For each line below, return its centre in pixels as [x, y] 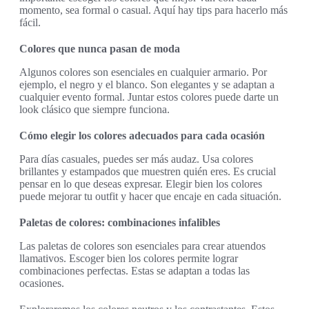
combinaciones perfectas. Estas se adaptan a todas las [134, 271]
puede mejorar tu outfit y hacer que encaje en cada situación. [150, 197]
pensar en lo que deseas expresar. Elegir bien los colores [141, 184]
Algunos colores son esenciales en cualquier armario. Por [143, 72]
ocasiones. [42, 283]
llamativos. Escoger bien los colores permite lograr [129, 259]
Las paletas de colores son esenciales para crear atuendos [142, 246]
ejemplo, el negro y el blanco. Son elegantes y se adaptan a [147, 85]
